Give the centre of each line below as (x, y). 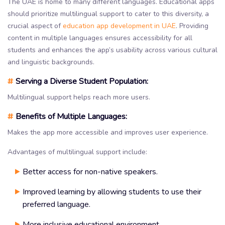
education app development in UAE (119, 26)
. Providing (192, 26)
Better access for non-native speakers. (90, 172)
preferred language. (57, 204)
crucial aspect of (35, 26)
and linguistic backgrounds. (51, 62)
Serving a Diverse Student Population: (81, 81)
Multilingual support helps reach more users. (79, 97)
